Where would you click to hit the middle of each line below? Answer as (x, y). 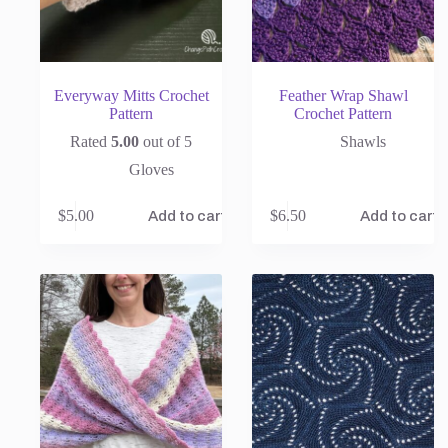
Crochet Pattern (343, 113)
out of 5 (166, 141)
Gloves (151, 169)
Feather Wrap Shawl (343, 95)
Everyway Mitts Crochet (131, 95)
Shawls (363, 141)
